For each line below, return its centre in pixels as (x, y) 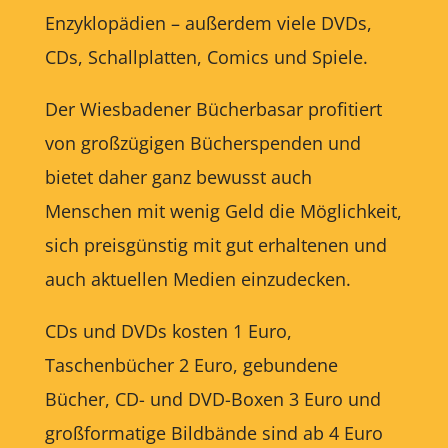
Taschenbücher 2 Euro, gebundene (191, 365)
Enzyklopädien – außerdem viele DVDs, (208, 23)
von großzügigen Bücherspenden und (202, 143)
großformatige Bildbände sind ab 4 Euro (213, 433)
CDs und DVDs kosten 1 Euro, (168, 331)
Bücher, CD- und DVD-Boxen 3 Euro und (212, 399)
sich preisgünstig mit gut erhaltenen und (215, 245)
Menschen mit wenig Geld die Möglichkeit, (223, 211)
